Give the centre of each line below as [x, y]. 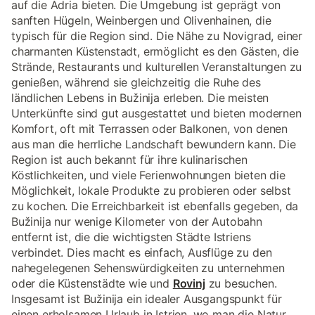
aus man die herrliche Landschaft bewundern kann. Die [154, 144]
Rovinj [189, 283]
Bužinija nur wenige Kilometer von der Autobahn [137, 221]
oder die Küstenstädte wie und [92, 283]
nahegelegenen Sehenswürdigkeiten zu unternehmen [148, 268]
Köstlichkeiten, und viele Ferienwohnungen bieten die [148, 175]
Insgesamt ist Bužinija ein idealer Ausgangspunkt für [147, 299]
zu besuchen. [241, 283]
